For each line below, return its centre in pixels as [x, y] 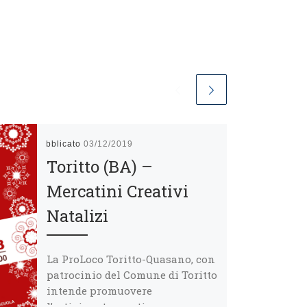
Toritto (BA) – [99, 167]
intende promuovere [99, 290]
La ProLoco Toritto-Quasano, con [131, 259]
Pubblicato [59, 144]
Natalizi [77, 216]
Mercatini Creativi [117, 192]
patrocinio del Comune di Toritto [132, 274]
